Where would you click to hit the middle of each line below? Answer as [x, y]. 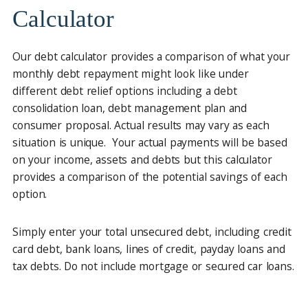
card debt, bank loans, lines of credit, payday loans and [149, 249]
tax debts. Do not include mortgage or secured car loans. [153, 266]
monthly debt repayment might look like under [131, 74]
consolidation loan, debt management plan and [130, 108]
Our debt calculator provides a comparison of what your [151, 56]
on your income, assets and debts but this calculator [142, 159]
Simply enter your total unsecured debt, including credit [152, 232]
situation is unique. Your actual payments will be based [150, 142]
